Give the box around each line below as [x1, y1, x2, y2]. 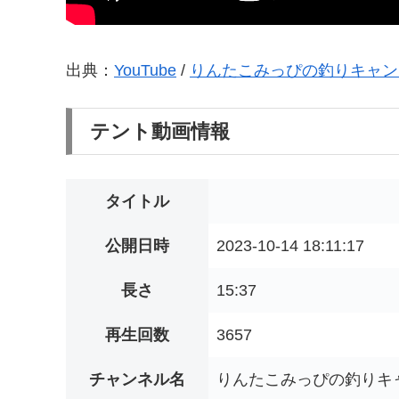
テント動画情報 [90, 119, 230, 142]
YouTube [114, 61, 176, 80]
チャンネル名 [89, 370, 185, 389]
